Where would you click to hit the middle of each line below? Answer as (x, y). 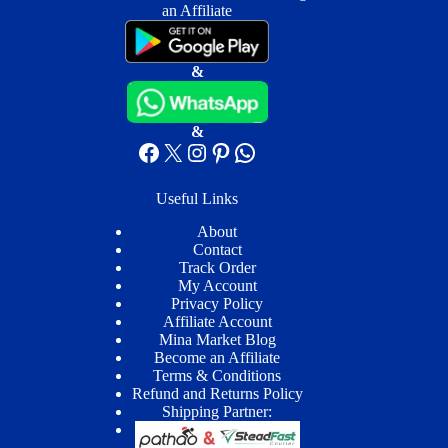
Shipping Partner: (217, 412)
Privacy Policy (217, 304)
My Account (217, 286)
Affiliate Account (217, 322)
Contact (217, 250)
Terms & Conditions (217, 376)
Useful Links (197, 199)
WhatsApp (284, 151)
